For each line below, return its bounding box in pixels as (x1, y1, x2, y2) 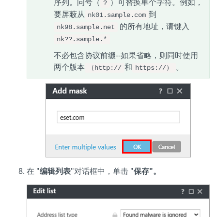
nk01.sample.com (88, 11, 146, 19)
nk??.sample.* (57, 35, 107, 43)
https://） (135, 63, 173, 72)
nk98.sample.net (57, 23, 115, 31)
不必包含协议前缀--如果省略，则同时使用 (54, 49, 198, 61)
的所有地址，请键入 (118, 20, 189, 31)
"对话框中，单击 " (71, 165, 134, 176)
